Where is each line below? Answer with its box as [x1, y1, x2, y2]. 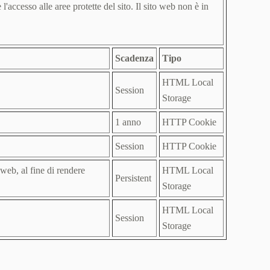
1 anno [115, 117, 141, 127]
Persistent [115, 173, 151, 183]
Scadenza [115, 53, 154, 63]
